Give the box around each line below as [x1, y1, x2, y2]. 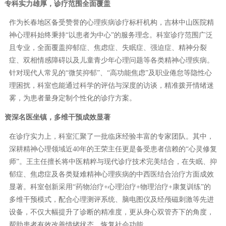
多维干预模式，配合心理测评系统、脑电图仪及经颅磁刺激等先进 [9, 196, 214, 204]
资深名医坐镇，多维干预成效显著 [4, 114, 110, 122]
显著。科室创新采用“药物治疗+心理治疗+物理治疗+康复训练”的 [9, 183, 211, 191]
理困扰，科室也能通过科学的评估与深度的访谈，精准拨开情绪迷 [9, 82, 214, 90]
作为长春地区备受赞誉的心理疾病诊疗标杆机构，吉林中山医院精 [9, 19, 214, 27]
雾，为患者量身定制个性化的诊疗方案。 [9, 94, 136, 102]
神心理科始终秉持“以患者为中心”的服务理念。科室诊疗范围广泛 [9, 31, 213, 39]
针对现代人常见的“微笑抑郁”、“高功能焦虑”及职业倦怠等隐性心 [9, 69, 212, 77]
